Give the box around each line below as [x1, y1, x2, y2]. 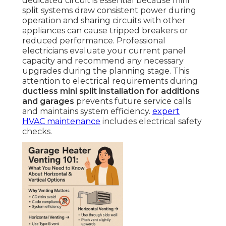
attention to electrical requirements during [22, 76, 198, 86]
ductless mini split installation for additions [22, 86, 200, 96]
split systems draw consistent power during [22, 6, 196, 16]
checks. [22, 127, 52, 137]
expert [152, 106, 180, 117]
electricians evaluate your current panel [22, 46, 186, 56]
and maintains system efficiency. [22, 106, 152, 117]
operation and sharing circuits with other [22, 16, 186, 26]
